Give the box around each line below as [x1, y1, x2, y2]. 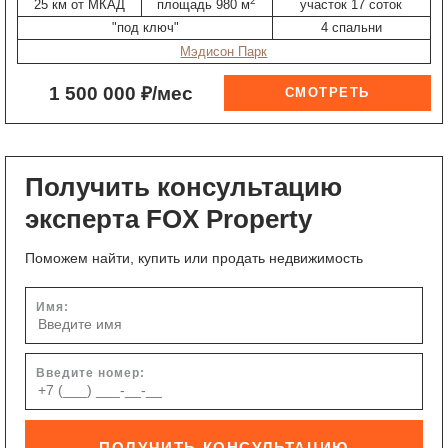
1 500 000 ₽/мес [48, 82, 193, 104]
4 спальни [320, 20, 382, 36]
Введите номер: [35, 366, 145, 381]
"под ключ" [111, 20, 179, 36]
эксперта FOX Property [24, 203, 312, 234]
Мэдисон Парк [180, 43, 268, 59]
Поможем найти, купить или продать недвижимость [24, 249, 363, 266]
